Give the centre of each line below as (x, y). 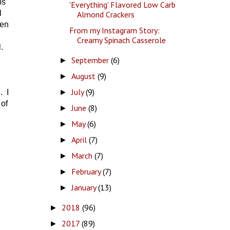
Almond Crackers (106, 14)
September (91, 60)
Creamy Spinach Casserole (122, 40)
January (84, 187)
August (84, 76)
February (87, 171)
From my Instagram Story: (115, 30)
